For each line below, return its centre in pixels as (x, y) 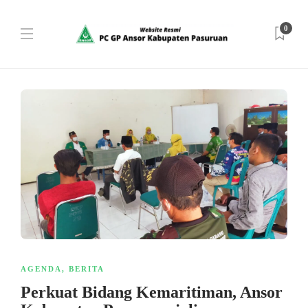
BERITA (87, 269)
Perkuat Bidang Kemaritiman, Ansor (152, 293)
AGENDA (41, 269)
